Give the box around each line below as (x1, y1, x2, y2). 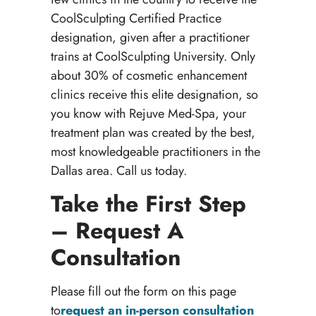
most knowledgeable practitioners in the (50, 142, 260, 161)
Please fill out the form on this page (50, 281, 236, 300)
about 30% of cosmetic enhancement (50, 66, 247, 85)
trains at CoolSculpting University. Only (50, 47, 255, 66)
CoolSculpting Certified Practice (50, 8, 221, 28)
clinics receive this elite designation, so (50, 85, 258, 104)
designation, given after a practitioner (50, 28, 250, 47)
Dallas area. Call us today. (50, 161, 187, 180)
